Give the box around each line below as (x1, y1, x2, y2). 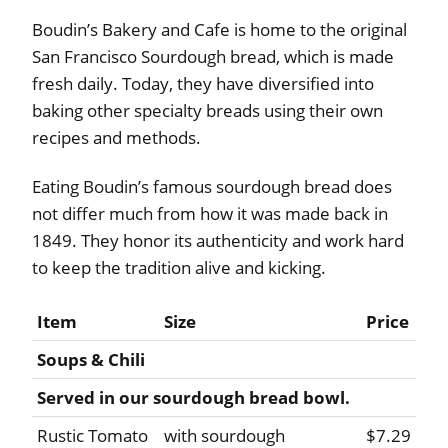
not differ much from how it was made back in (32, 202, 388, 226)
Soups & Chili (37, 348, 145, 372)
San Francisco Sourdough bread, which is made (32, 45, 394, 69)
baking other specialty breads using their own (32, 99, 383, 123)
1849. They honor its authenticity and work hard (32, 229, 404, 253)
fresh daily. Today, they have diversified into (32, 72, 374, 96)
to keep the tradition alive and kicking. (32, 256, 326, 280)
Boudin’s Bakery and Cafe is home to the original (32, 18, 407, 42)
